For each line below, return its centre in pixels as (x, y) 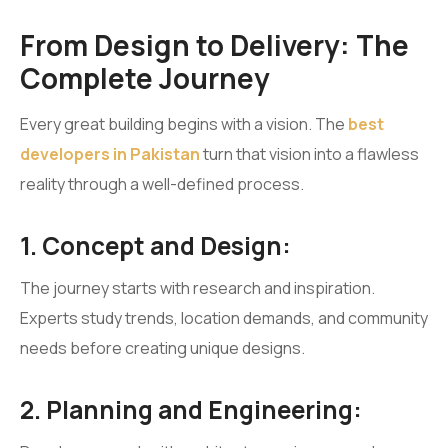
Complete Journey (145, 77)
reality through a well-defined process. (162, 183)
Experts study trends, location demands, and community (224, 317)
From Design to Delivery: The (214, 44)
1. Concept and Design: (155, 245)
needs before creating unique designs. (162, 347)
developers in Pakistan (110, 153)
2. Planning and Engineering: (191, 409)
